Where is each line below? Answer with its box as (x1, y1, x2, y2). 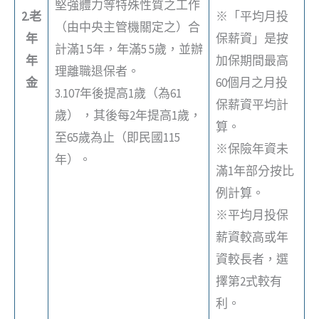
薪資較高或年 (215, 229, 288, 245)
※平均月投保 (215, 207, 288, 223)
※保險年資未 (215, 141, 288, 157)
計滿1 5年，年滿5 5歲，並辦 (54, 41, 203, 57)
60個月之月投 (215, 75, 288, 90)
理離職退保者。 (54, 63, 140, 79)
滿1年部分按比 (215, 163, 294, 179)
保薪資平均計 (215, 97, 288, 113)
